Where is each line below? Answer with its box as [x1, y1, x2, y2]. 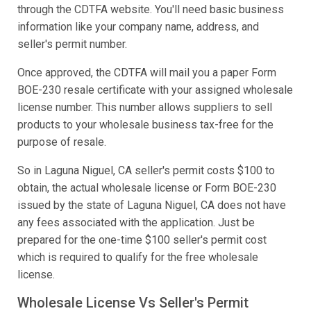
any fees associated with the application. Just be [17, 216, 255, 230]
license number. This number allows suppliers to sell [17, 101, 272, 115]
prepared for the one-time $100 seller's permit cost [17, 233, 267, 247]
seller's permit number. [17, 37, 127, 51]
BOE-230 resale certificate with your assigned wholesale [17, 83, 293, 97]
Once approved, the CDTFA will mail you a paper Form [17, 66, 276, 80]
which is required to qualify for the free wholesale [17, 251, 258, 264]
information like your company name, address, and [17, 20, 259, 34]
